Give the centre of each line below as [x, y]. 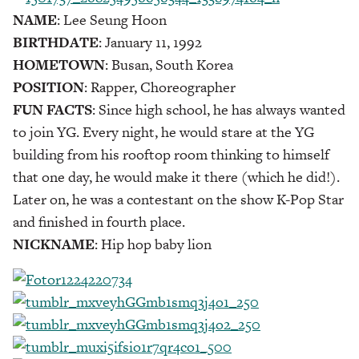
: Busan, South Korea [169, 64]
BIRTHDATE [56, 42]
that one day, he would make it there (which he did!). [176, 176]
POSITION [48, 87]
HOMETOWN [59, 64]
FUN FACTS [52, 109]
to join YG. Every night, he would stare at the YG [163, 131]
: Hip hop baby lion [153, 244]
